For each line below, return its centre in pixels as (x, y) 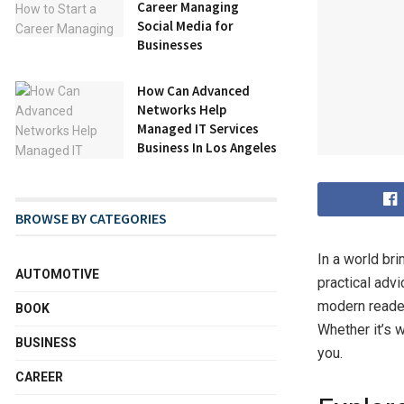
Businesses (170, 44)
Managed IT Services (198, 128)
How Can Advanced (193, 90)
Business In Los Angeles (207, 147)
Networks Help (182, 109)
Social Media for (185, 25)
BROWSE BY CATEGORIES (91, 218)
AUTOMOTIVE (57, 274)
